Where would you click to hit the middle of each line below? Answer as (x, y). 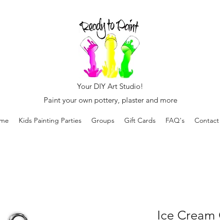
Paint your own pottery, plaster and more (110, 100)
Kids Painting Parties (50, 121)
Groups (103, 121)
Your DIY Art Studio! (110, 86)
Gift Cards (140, 121)
